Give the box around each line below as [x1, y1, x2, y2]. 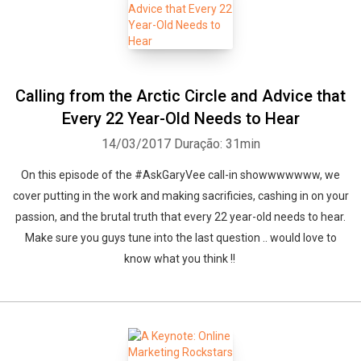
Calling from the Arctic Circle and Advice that [15, 86, 346, 106]
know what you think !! [123, 252, 238, 265]
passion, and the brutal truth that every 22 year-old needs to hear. [15, 210, 346, 223]
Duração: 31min [173, 136, 260, 151]
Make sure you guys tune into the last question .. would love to [24, 231, 337, 244]
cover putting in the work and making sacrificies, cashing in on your [12, 189, 349, 202]
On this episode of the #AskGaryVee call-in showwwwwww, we [21, 168, 340, 181]
